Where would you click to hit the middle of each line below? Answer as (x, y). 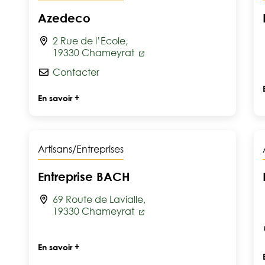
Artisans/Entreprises (81, 149)
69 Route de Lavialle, (99, 199)
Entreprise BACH (84, 176)
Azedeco (64, 18)
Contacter (76, 72)
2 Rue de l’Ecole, (90, 41)
